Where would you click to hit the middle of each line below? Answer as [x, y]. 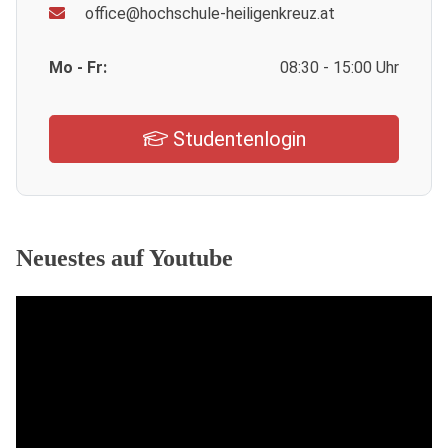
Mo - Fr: [78, 68]
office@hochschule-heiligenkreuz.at [208, 14]
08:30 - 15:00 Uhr [339, 68]
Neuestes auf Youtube [124, 258]
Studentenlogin [236, 139]
